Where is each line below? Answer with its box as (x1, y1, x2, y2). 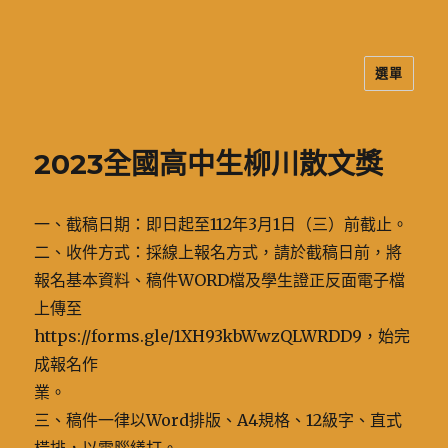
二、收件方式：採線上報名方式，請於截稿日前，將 (34, 242, 403, 262)
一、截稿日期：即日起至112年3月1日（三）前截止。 (34, 214, 409, 234)
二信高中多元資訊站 (34, 73, 242, 102)
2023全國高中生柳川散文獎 (34, 147, 384, 181)
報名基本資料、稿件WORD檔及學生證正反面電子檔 (34, 270, 406, 290)
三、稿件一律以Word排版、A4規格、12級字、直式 (34, 410, 403, 430)
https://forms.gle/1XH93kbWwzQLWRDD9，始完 (34, 326, 411, 346)
